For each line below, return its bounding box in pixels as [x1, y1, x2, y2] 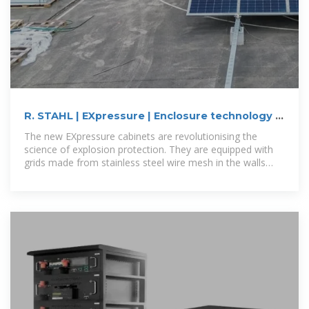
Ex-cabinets [24, 123, 88, 137]
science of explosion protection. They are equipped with [24, 143, 273, 157]
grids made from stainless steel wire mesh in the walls [24, 156, 266, 170]
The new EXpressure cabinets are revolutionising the [24, 130, 257, 143]
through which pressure [24, 169, 129, 183]
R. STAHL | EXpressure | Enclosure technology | [24, 110, 279, 123]
